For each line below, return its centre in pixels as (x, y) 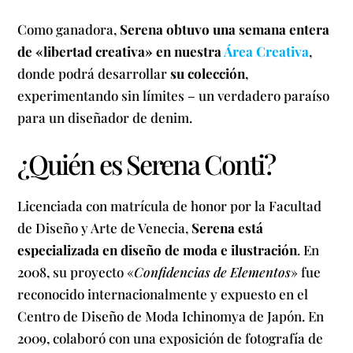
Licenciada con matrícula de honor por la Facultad (170, 205)
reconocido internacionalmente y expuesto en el (163, 294)
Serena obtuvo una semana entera (225, 29)
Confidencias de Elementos (213, 271)
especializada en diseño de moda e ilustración (158, 249)
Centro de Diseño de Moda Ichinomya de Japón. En (171, 316)
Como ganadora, (69, 29)
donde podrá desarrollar (94, 73)
